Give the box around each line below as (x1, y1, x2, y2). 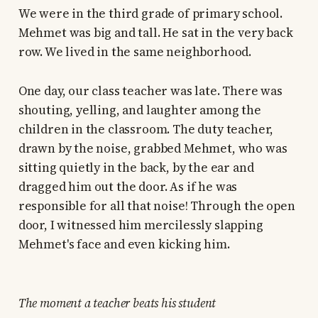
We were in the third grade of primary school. (18, 5, 283, 23)
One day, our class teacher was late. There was (18, 82, 283, 100)
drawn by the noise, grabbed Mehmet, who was (18, 140, 287, 158)
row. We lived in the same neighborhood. (18, 43, 252, 61)
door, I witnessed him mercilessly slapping (18, 216, 263, 234)
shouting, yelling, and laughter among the (18, 102, 261, 119)
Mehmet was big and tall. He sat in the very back (18, 24, 293, 42)
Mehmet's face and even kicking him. (18, 236, 230, 253)
